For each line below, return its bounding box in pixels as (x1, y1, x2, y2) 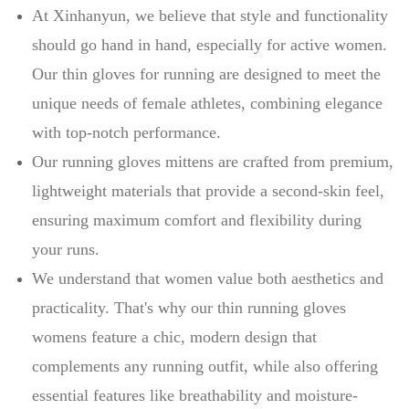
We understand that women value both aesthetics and (32, 269, 383, 288)
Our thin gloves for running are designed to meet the (32, 65, 381, 83)
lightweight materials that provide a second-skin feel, (32, 182, 384, 200)
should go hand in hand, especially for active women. (32, 36, 387, 54)
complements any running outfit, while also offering (32, 357, 378, 375)
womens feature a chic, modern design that (32, 328, 317, 346)
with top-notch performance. (32, 123, 221, 142)
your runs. (32, 240, 100, 258)
